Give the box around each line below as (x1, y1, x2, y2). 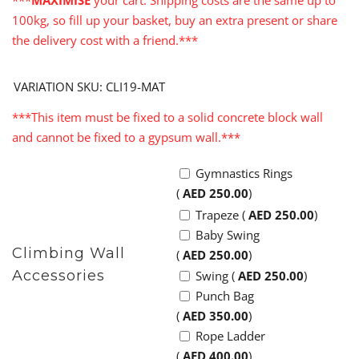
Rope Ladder (196, 328, 266, 345)
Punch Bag (196, 288, 255, 305)
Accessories (12, 267, 106, 285)
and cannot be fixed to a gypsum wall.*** (12, 129, 241, 146)
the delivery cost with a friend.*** (12, 32, 199, 49)
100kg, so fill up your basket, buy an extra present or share (12, 12, 338, 29)
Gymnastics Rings (196, 165, 293, 182)
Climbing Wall (12, 244, 126, 263)
